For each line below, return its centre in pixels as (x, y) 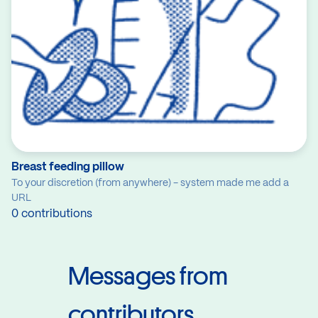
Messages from (148, 276)
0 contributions (52, 214)
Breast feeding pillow (68, 168)
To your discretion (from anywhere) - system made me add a (150, 183)
